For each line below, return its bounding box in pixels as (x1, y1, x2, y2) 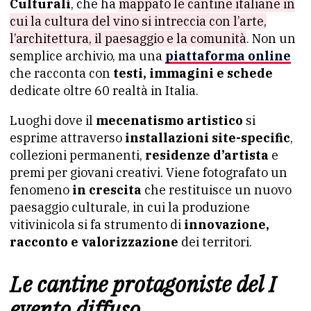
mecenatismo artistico (96, 112, 243, 129)
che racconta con (10, 65, 113, 82)
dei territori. (178, 234, 252, 251)
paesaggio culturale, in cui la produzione (10, 199, 250, 216)
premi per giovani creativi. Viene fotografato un (10, 165, 287, 181)
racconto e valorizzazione (10, 234, 178, 251)
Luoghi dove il (10, 112, 96, 129)
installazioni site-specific (122, 130, 290, 146)
